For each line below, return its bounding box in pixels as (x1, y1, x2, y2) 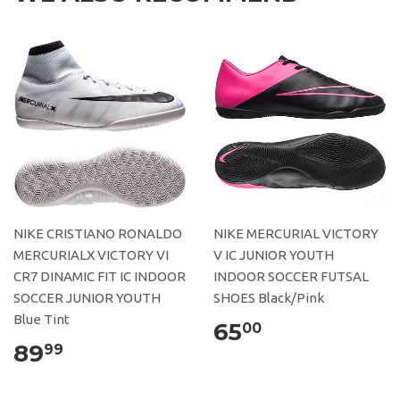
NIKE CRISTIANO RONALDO (13, 225, 182, 241)
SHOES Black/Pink (213, 289, 324, 305)
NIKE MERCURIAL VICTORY (213, 225, 379, 241)
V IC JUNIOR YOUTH (213, 246, 334, 262)
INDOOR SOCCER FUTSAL (213, 268, 369, 284)
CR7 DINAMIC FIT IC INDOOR (13, 268, 186, 284)
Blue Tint (13, 311, 70, 327)
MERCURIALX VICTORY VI (13, 246, 169, 262)
